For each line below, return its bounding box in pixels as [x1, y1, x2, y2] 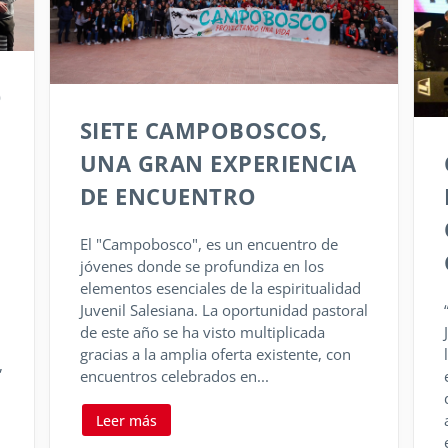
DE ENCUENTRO [79, 181, 257, 212]
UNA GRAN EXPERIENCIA [79, 148, 357, 179]
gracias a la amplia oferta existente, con [79, 344, 351, 365]
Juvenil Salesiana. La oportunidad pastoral [79, 300, 368, 321]
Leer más [95, 410, 157, 430]
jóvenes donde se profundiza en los [79, 256, 324, 277]
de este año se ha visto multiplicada [79, 322, 325, 343]
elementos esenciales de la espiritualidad [79, 278, 361, 299]
